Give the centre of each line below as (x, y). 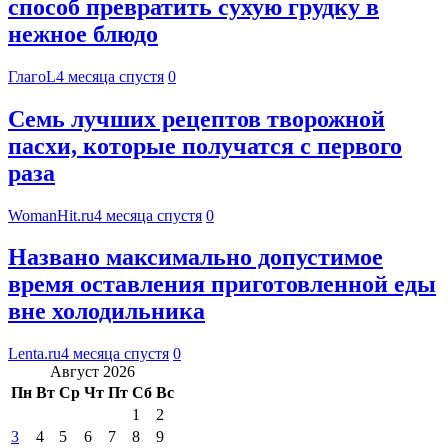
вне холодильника (106, 311)
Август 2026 (92, 372)
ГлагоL (32, 76)
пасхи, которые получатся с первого (205, 145)
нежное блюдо (83, 33)
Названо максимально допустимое (195, 257)
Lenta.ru (34, 354)
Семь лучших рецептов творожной (196, 118)
